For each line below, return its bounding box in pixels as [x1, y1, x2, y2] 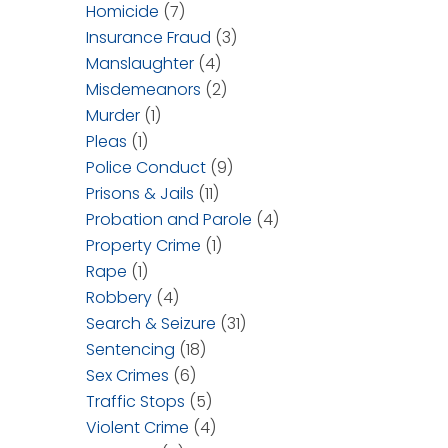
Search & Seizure [86, 312, 216, 335]
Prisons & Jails [86, 182, 194, 205]
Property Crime [86, 234, 201, 257]
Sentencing [86, 338, 175, 361]
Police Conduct [86, 156, 206, 179]
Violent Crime [86, 416, 189, 439]
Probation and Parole [86, 208, 252, 231]
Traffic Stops [86, 390, 185, 413]
